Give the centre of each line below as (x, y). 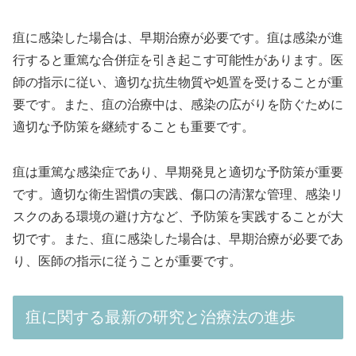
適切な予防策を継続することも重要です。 (133, 127)
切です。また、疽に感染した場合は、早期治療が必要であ (178, 239)
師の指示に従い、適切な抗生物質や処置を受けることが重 (178, 83)
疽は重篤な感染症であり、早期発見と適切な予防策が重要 (178, 172)
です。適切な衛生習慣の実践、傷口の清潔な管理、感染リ (178, 195)
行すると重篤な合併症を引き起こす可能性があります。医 (178, 60)
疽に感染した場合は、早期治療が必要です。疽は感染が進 (178, 38)
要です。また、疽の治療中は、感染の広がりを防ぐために (178, 105)
